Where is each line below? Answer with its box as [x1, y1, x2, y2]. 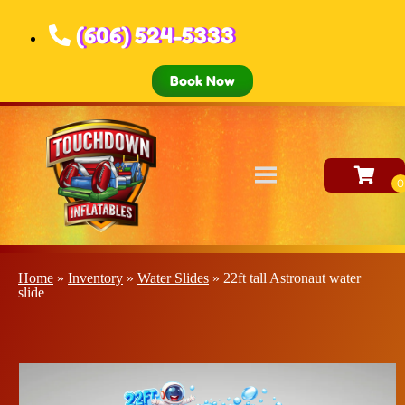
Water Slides [137, 269, 209, 286]
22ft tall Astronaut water [223, 269, 361, 286]
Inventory [68, 269, 123, 286]
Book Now [170, 72, 235, 89]
